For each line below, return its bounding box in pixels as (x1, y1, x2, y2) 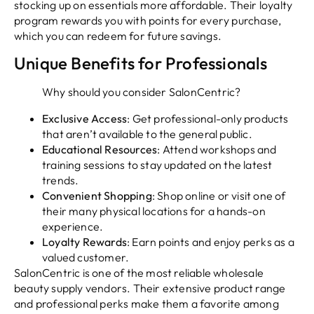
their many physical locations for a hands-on (42, 204, 266, 219)
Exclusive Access (42, 111, 128, 126)
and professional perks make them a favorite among (14, 296, 279, 311)
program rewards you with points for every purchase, (14, 13, 282, 28)
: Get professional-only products (127, 111, 289, 126)
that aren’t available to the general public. (42, 127, 252, 142)
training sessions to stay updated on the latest (42, 158, 273, 172)
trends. (42, 173, 79, 188)
